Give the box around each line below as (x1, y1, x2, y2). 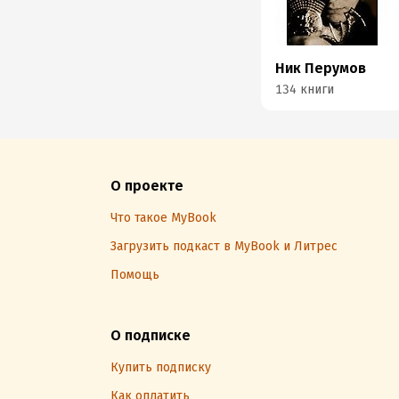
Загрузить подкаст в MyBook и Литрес (110, 239, 338, 254)
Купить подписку (110, 360, 211, 375)
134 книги (275, 82, 335, 97)
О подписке (110, 327, 191, 344)
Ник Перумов (275, 60, 367, 77)
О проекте (110, 177, 183, 194)
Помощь (110, 267, 159, 282)
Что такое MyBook (110, 210, 216, 225)
